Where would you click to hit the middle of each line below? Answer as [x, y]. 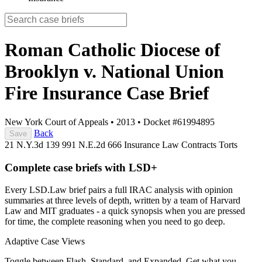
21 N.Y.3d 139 [33, 144]
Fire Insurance [65, 93]
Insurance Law [153, 144]
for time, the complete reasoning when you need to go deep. [115, 222]
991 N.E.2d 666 [93, 144]
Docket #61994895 [179, 122]
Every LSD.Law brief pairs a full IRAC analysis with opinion [119, 190]
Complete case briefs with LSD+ [81, 167]
